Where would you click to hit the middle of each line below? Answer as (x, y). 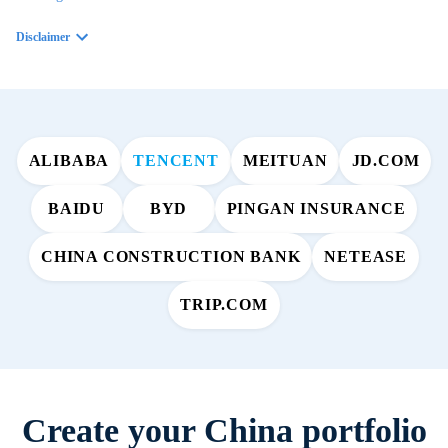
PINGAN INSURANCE (316, 209)
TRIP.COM (224, 305)
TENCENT (176, 161)
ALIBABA (69, 161)
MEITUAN (285, 161)
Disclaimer (43, 37)
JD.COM (385, 161)
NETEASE (365, 257)
